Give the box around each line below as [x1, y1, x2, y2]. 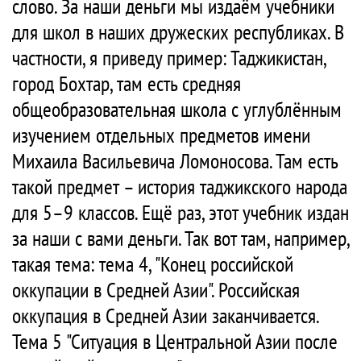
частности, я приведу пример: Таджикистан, [12, 44, 326, 72]
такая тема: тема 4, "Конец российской [12, 251, 293, 278]
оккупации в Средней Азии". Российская [12, 276, 300, 304]
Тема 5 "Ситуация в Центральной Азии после [12, 328, 338, 355]
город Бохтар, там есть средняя [12, 70, 241, 98]
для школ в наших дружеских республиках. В [12, 19, 344, 46]
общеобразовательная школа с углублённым [12, 96, 342, 123]
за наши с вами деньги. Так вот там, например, [12, 225, 349, 252]
